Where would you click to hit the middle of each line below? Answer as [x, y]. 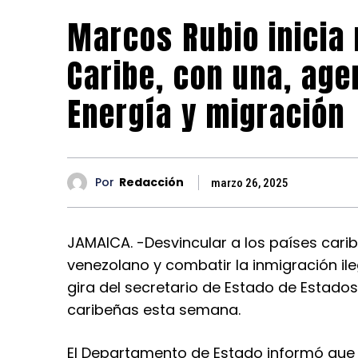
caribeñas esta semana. [154, 309]
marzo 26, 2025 [250, 183]
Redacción [151, 183]
